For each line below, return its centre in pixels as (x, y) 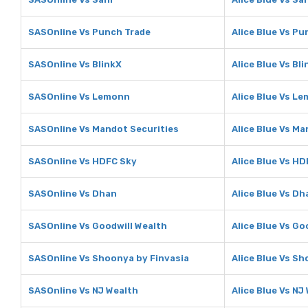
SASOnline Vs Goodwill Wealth (98, 226)
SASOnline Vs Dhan (73, 194)
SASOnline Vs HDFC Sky (82, 161)
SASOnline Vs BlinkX (75, 64)
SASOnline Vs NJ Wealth (83, 290)
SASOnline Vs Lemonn (79, 97)
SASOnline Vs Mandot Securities (103, 129)
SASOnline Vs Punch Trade (89, 32)
